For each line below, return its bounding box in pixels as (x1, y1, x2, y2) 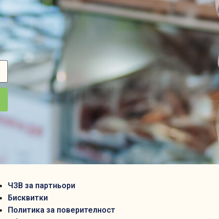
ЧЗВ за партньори (7, 180, 75, 190)
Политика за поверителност (7, 205, 115, 215)
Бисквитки (7, 193, 48, 202)
